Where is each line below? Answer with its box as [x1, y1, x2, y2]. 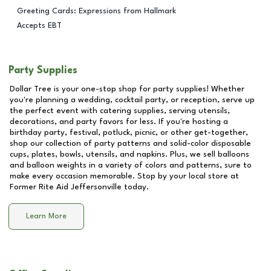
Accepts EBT [17, 21, 62, 30]
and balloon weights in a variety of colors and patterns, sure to [10, 161, 252, 169]
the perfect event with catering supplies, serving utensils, [10, 106, 230, 115]
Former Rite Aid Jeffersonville [10, 183, 122, 191]
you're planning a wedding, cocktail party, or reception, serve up [10, 96, 255, 104]
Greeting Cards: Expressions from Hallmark [17, 7, 176, 15]
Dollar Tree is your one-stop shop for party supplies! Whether [10, 85, 244, 93]
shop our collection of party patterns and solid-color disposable [10, 139, 251, 148]
